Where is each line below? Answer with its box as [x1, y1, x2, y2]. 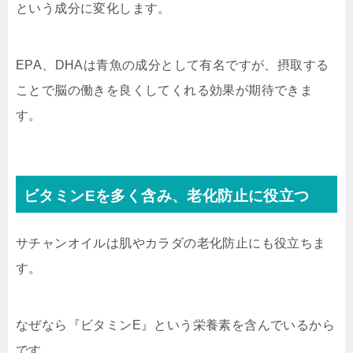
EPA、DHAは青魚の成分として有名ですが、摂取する [16, 58, 329, 72]
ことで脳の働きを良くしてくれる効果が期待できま [16, 84, 314, 97]
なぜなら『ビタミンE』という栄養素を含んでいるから [16, 318, 335, 332]
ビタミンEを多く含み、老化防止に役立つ [24, 188, 310, 204]
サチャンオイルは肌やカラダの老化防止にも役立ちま [16, 236, 326, 250]
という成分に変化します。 [16, 2, 171, 15]
